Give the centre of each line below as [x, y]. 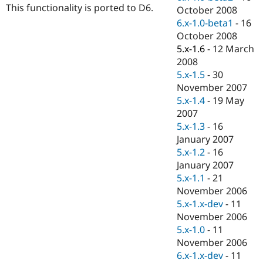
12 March [234, 49]
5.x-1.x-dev [200, 204]
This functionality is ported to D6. [80, 8]
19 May [229, 101]
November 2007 [212, 88]
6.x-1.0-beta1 [205, 23]
